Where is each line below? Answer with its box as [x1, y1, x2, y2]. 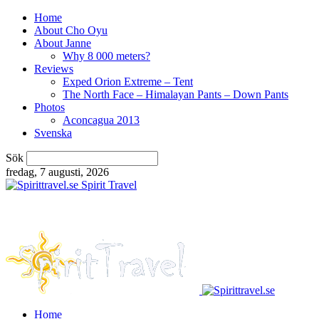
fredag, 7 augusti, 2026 [6, 166, 109, 178]
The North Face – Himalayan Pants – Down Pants [63, 88, 288, 100]
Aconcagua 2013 [63, 114, 140, 126]
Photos [34, 101, 65, 113]
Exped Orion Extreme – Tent [63, 75, 193, 88]
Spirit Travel [81, 179, 137, 191]
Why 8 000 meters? [63, 50, 150, 62]
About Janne [34, 37, 91, 49]
